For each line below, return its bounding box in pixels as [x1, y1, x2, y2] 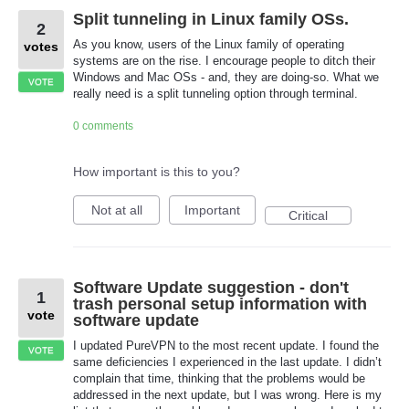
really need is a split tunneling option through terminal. [73, 87, 358, 101]
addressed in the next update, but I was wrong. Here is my [73, 387, 382, 402]
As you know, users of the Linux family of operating [73, 37, 344, 52]
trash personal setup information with [73, 294, 367, 313]
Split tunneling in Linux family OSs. [73, 10, 349, 29]
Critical [288, 207, 328, 223]
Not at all [90, 202, 142, 217]
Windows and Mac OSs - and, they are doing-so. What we [73, 70, 379, 85]
